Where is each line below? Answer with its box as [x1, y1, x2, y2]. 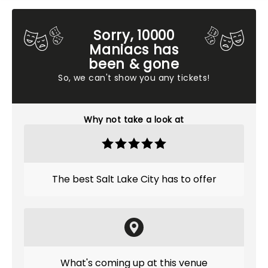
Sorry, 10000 [93, 26, 175, 45]
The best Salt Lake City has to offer [51, 172, 217, 186]
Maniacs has [89, 40, 179, 59]
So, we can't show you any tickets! [58, 72, 210, 84]
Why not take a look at [84, 114, 184, 126]
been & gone [89, 54, 179, 74]
